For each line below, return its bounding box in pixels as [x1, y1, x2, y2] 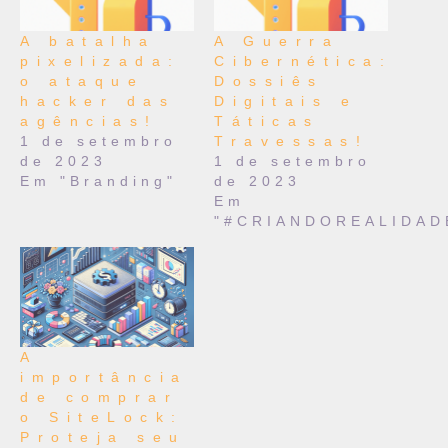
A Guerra [214, 33, 339, 50]
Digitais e [214, 93, 357, 110]
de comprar [20, 388, 178, 405]
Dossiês [214, 73, 324, 90]
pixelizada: [20, 53, 181, 70]
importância [20, 368, 188, 385]
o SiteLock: [20, 408, 184, 425]
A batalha [20, 33, 156, 50]
